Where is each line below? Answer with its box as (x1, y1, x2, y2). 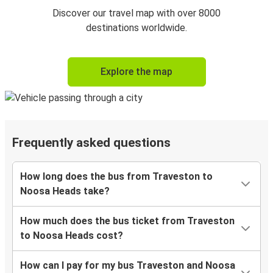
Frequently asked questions (12, 135, 171, 151)
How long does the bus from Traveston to (20, 171, 213, 183)
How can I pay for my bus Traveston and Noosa (20, 260, 235, 272)
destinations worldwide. (86, 22, 187, 34)
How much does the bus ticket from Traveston (20, 215, 235, 227)
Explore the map (101, 66, 172, 78)
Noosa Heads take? (20, 185, 110, 197)
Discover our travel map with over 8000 (52, 7, 221, 19)
